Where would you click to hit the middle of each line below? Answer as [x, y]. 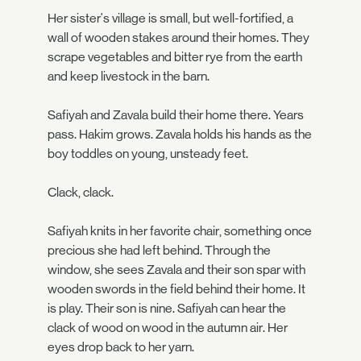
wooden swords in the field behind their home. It [176, 289]
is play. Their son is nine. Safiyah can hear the [167, 308]
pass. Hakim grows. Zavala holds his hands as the [180, 134]
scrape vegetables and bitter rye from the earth [175, 57]
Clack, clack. [81, 192]
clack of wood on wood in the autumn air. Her [168, 328]
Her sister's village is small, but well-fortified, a [170, 18]
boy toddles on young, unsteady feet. [148, 154]
